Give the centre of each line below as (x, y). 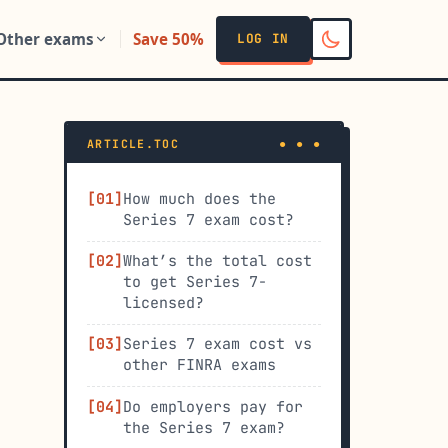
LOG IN (263, 38)
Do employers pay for (213, 406)
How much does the (199, 198)
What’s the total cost (217, 261)
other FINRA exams (199, 365)
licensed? (163, 303)
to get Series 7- (195, 282)
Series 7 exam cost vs (217, 344)
